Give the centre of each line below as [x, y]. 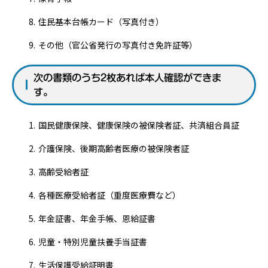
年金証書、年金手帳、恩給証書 [97, 218]
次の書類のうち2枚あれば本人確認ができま [127, 78]
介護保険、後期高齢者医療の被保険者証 [114, 148]
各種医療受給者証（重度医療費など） [109, 195]
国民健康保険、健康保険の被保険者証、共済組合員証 [139, 125]
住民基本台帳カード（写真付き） [101, 22]
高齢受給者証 [63, 172]
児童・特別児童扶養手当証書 [93, 242]
